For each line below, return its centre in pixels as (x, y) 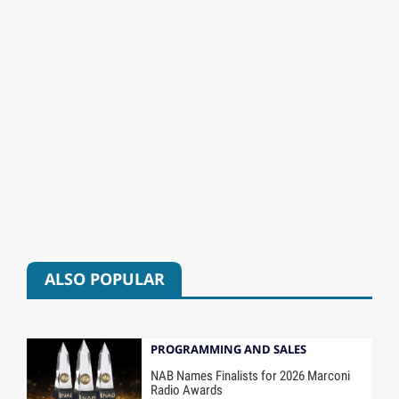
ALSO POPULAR (104, 279)
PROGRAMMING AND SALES (229, 349)
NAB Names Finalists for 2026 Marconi (251, 376)
